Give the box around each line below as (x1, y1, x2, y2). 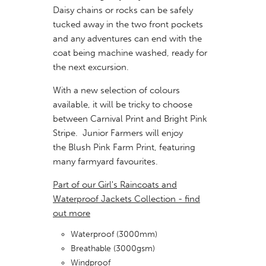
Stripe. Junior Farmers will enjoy (53, 128, 183, 139)
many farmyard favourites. (53, 156, 158, 167)
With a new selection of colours (53, 85, 180, 96)
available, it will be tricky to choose (53, 99, 192, 110)
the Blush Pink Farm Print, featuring (53, 142, 195, 153)
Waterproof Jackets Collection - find (53, 194, 200, 205)
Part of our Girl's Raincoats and (53, 179, 177, 191)
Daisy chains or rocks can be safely (53, 5, 193, 16)
